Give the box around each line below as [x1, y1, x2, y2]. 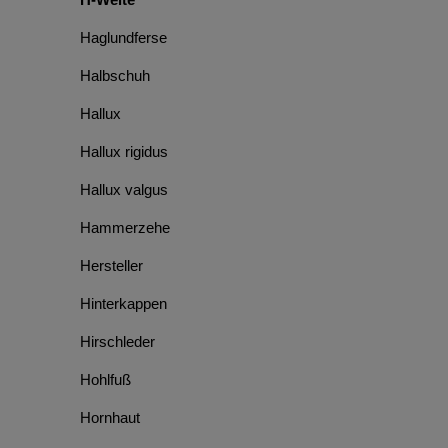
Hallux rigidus [80, 143, 168, 160]
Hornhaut [80, 409, 140, 426]
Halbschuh [80, 67, 150, 84]
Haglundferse [80, 29, 167, 46]
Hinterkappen [80, 295, 167, 312]
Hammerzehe [80, 219, 170, 236]
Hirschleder [80, 333, 155, 350]
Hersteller [80, 257, 143, 274]
